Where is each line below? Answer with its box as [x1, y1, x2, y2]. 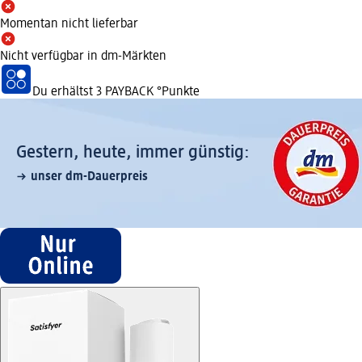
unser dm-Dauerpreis [31, 170, 148, 183]
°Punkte [154, 85, 200, 99]
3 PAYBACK [96, 85, 154, 99]
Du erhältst [32, 85, 96, 99]
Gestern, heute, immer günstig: [16, 143, 250, 162]
